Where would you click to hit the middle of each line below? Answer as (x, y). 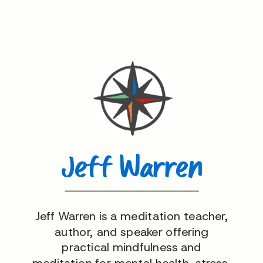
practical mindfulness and (131, 247)
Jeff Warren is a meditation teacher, (131, 216)
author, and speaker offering (131, 232)
